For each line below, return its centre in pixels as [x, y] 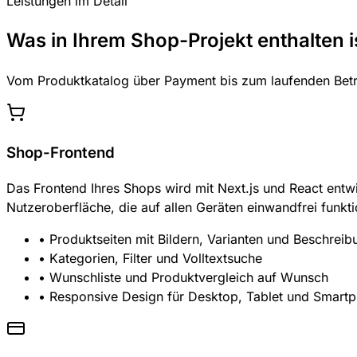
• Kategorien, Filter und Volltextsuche [150, 259]
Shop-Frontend [61, 152]
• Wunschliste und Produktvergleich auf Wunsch [183, 278]
